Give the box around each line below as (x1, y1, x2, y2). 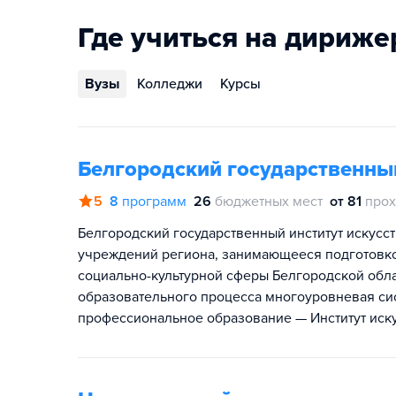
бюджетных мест (215, 193, 323, 210)
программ (122, 193, 187, 210)
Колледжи (137, 75, 202, 93)
